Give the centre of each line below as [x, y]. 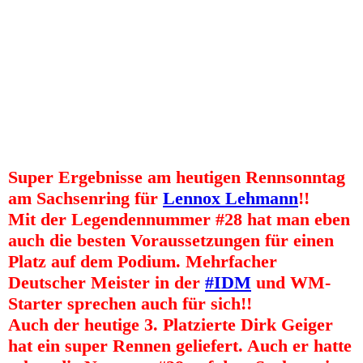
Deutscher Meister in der [107, 282]
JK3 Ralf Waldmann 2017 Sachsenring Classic [128, 40]
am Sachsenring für [85, 198]
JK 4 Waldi [37, 11]
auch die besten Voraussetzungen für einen [171, 240]
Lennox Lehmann [231, 198]
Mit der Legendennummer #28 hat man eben [179, 219]
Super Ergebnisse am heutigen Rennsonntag [177, 177]
